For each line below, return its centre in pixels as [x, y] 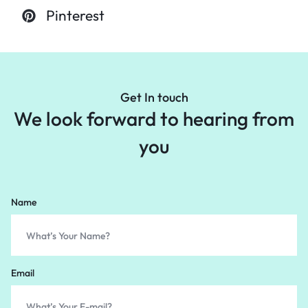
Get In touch [154, 97]
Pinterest [75, 15]
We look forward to [96, 119]
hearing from [236, 119]
